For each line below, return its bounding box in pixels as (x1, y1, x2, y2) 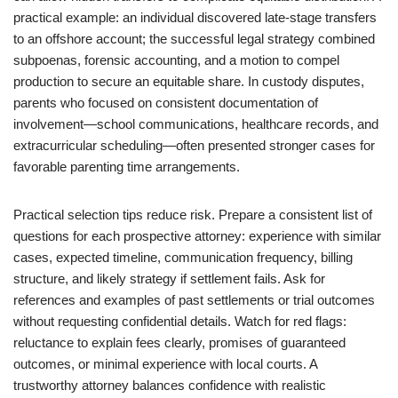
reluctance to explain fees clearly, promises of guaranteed (13, 335, 346, 350)
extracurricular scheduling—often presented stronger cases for (13, 138, 375, 153)
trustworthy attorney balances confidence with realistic (13, 378, 326, 393)
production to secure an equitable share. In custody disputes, (13, 74, 364, 89)
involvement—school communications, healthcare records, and (13, 116, 378, 131)
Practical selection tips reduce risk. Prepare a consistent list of (13, 207, 372, 222)
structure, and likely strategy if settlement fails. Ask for (13, 271, 325, 286)
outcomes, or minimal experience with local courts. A (13, 356, 317, 371)
